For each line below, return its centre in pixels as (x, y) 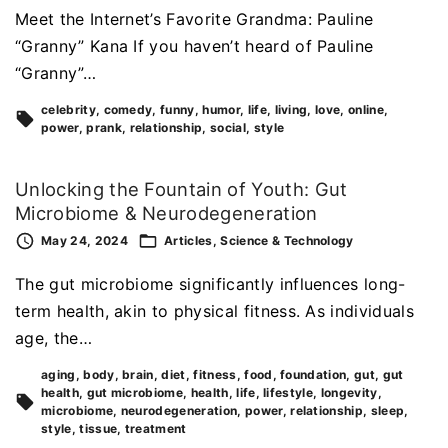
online (366, 109)
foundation (313, 375)
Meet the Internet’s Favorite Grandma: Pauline (194, 18)
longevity (349, 393)
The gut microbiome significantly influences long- (210, 284)
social (227, 127)
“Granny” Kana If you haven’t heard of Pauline (194, 45)
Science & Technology (287, 241)
